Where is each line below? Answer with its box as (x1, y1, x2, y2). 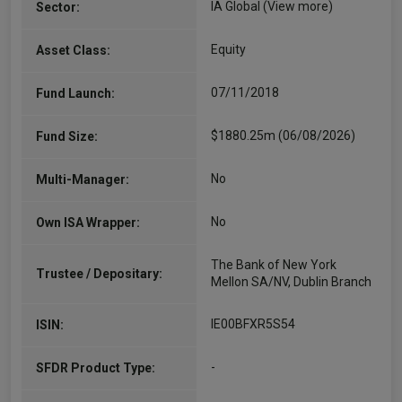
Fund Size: (36, 129, 98, 144)
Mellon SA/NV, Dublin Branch (211, 275, 371, 289)
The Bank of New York (211, 258, 336, 272)
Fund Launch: (36, 86, 115, 100)
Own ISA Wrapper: (36, 215, 140, 230)
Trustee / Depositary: (36, 267, 162, 281)
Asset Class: (36, 43, 110, 57)
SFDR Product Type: (36, 361, 155, 375)
